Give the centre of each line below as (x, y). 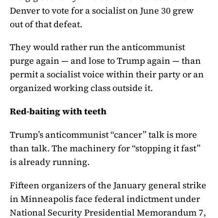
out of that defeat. (46, 24)
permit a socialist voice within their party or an (107, 74)
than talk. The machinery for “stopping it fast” (105, 148)
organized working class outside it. (81, 88)
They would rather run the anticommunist (97, 47)
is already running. (50, 162)
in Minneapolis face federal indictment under (105, 199)
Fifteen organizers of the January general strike (108, 185)
